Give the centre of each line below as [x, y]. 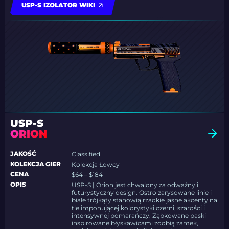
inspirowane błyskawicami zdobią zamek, [135, 223]
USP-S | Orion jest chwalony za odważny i [135, 185]
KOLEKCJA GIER [36, 164]
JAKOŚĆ [23, 154]
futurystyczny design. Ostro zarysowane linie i [142, 193]
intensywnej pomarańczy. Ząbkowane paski [139, 216]
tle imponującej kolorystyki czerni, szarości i [139, 208]
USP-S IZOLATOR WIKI [58, 5]
